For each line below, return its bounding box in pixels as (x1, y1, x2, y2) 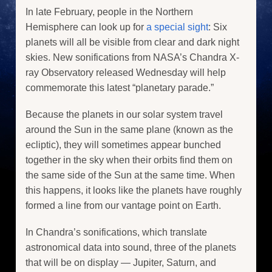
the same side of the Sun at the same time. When (25, 169, 235, 180)
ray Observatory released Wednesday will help (25, 67, 226, 78)
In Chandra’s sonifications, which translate (25, 227, 207, 238)
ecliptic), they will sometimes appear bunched (25, 139, 221, 150)
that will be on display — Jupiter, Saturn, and (25, 257, 216, 268)
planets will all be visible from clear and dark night (25, 36, 239, 47)
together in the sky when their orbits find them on (25, 154, 233, 165)
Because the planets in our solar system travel (25, 109, 223, 120)
